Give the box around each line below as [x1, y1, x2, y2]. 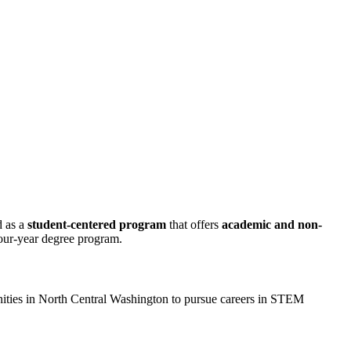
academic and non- [222, 218, 322, 232]
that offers [166, 218, 222, 232]
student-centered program [27, 218, 166, 232]
